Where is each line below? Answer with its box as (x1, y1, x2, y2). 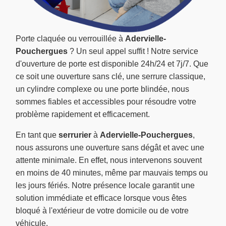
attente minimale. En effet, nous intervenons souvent (16, 156, 202, 165)
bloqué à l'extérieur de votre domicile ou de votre (16, 206, 189, 215)
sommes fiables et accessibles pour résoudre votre (16, 97, 196, 106)
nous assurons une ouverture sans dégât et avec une (16, 143, 204, 152)
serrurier (59, 131, 91, 140)
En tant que (16, 131, 59, 140)
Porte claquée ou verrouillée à (16, 34, 125, 43)
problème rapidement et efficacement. (16, 110, 150, 119)
